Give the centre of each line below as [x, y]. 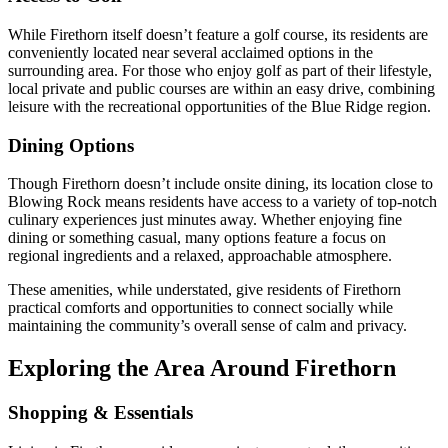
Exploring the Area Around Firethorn [202, 368]
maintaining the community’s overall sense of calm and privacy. [207, 326]
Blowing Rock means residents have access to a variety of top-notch [222, 202]
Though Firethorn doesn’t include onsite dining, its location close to [220, 184]
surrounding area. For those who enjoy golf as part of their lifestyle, [220, 70]
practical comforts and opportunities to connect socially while [200, 308]
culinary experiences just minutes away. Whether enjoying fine [205, 220]
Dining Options [71, 145]
